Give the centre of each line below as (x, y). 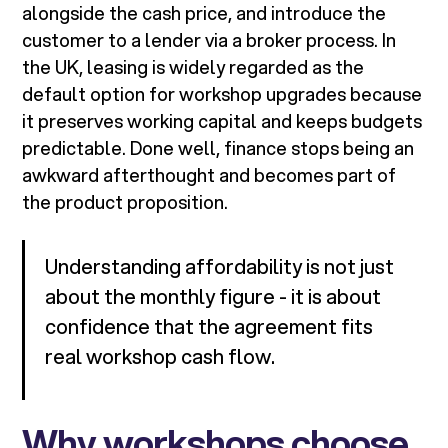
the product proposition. (125, 202)
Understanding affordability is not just (220, 267)
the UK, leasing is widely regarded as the (193, 67)
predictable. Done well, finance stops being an (218, 148)
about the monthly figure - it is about (213, 297)
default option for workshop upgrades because (222, 94)
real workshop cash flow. (160, 357)
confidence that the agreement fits (209, 327)
